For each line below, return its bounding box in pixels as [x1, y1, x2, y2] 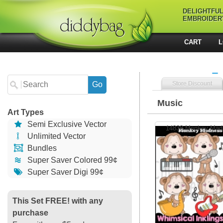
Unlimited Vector [25, 132, 86, 140]
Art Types [7, 108, 44, 116]
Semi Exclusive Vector [25, 120, 107, 128]
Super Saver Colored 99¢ [25, 156, 118, 164]
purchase [12, 209, 48, 217]
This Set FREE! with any [12, 197, 103, 205]
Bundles [25, 144, 57, 152]
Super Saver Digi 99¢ [25, 168, 104, 176]
